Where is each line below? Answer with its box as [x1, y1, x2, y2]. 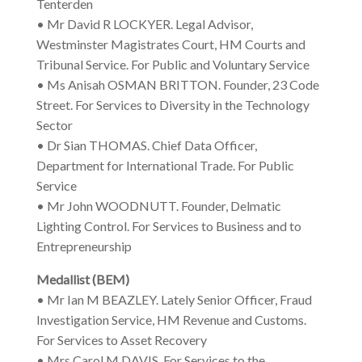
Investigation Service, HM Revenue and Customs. [36, 312, 306, 328]
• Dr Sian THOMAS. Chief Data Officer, [36, 137, 257, 154]
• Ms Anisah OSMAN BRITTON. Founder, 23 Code [36, 77, 319, 93]
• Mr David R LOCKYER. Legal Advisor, [36, 16, 253, 32]
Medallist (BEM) [36, 271, 129, 288]
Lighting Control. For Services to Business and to [36, 218, 301, 234]
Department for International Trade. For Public [36, 158, 294, 174]
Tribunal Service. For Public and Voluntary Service [36, 57, 309, 73]
